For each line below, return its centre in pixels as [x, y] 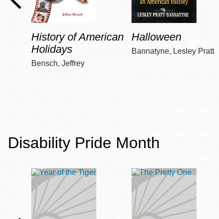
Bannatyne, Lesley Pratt [173, 51]
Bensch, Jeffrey [58, 64]
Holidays [52, 49]
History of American [77, 37]
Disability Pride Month [84, 143]
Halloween [157, 37]
